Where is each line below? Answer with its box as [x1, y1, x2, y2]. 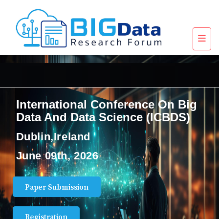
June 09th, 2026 [16, 149, 99, 162]
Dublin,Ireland [16, 130, 91, 143]
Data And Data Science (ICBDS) [16, 110, 190, 124]
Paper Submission [24, 182, 88, 191]
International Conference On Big [16, 97, 197, 111]
